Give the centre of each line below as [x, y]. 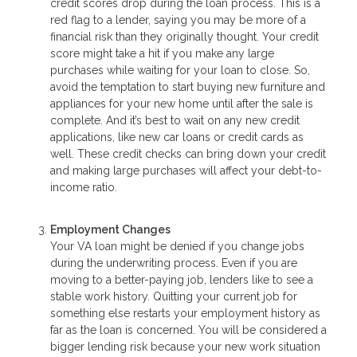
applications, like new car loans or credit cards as [177, 137]
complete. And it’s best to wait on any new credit [175, 121]
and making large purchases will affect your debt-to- [186, 171]
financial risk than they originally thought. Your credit [184, 37]
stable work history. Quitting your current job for [174, 296]
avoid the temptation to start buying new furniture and [188, 87]
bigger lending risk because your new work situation [185, 346]
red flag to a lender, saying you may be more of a [178, 20]
